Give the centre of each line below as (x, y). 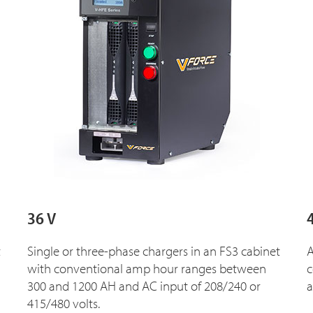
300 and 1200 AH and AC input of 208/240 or (144, 285)
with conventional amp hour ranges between (147, 268)
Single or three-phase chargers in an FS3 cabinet (154, 250)
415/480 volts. (64, 303)
